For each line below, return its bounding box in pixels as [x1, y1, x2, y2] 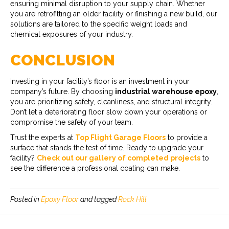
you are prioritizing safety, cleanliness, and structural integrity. [10, 97, 212, 106]
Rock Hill [118, 195, 147, 203]
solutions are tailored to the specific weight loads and [10, 19, 187, 28]
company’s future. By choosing [10, 87, 115, 96]
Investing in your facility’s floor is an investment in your [10, 77, 190, 85]
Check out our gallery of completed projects [37, 153, 200, 162]
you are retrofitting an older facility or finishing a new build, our [10, 9, 217, 18]
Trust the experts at [10, 133, 75, 142]
